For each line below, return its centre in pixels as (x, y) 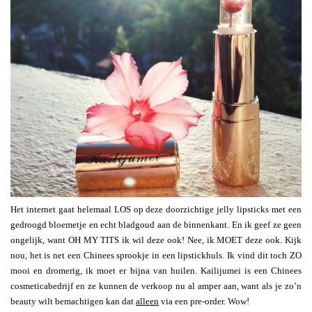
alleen (147, 301)
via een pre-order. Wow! (204, 301)
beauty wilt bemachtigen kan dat (73, 301)
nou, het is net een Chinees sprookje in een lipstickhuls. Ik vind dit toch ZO (156, 255)
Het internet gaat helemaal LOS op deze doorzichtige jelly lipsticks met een (156, 209)
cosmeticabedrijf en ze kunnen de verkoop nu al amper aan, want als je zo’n (156, 286)
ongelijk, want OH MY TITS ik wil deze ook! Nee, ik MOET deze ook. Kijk (156, 240)
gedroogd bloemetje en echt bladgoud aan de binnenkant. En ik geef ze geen (156, 224)
